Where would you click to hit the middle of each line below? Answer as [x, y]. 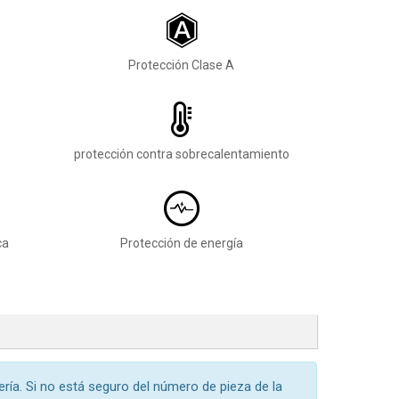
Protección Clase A [181, 65]
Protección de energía [181, 243]
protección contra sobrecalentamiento [181, 154]
